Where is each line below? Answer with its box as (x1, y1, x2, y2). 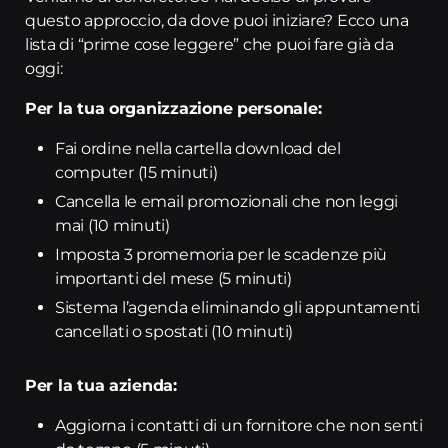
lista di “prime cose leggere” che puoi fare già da (25, 35, 394, 54)
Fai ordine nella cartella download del (55, 139, 341, 158)
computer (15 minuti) (55, 163, 218, 182)
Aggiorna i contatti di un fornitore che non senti (55, 416, 423, 435)
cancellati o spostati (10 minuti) (55, 322, 294, 341)
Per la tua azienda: (25, 376, 177, 395)
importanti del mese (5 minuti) (55, 269, 292, 288)
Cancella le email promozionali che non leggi (55, 192, 399, 211)
